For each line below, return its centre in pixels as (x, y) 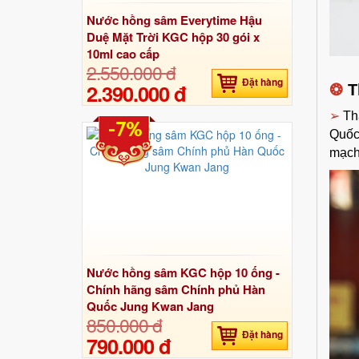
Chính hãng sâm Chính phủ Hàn (176, 289)
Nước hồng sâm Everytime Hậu (174, 20)
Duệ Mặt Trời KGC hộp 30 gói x (173, 37)
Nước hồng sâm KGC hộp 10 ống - (183, 272)
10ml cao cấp (123, 54)
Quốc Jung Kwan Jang (150, 306)
